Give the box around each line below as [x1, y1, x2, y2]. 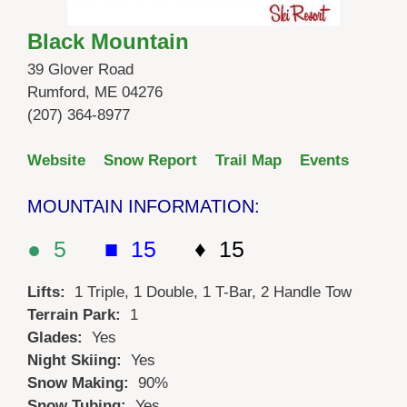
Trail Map [215, 152, 282, 170]
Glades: [27, 328, 92, 346]
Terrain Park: [27, 305, 130, 323]
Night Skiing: [27, 351, 131, 369]
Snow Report [104, 152, 197, 170]
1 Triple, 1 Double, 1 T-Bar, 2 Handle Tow [74, 283, 352, 301]
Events [300, 152, 349, 170]
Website [27, 152, 85, 170]
